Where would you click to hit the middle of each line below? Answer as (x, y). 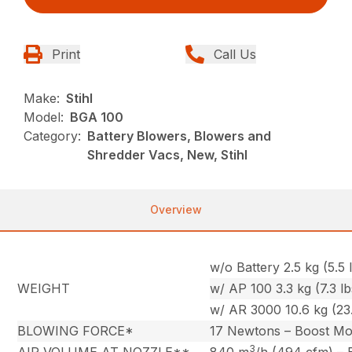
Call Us (235, 55)
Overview (176, 210)
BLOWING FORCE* (76, 331)
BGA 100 (97, 117)
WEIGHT (44, 289)
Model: (44, 117)
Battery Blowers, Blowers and (180, 136)
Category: (53, 136)
